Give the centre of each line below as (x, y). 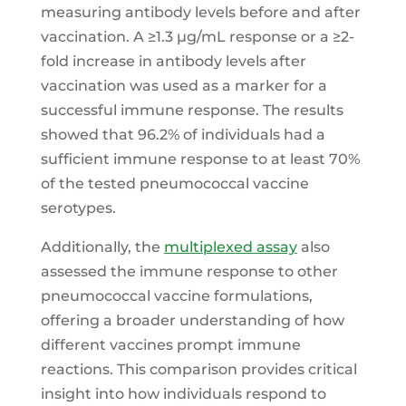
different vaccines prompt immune (170, 345)
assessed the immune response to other (189, 271)
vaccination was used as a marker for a (184, 86)
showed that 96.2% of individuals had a (183, 135)
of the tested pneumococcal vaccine (174, 184)
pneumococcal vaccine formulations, (176, 296)
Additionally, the (102, 247)
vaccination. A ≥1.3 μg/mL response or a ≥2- (197, 37)
